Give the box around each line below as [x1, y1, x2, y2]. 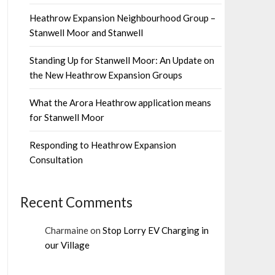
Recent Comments [20, 194, 133, 211]
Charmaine [44, 225, 88, 236]
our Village [44, 239, 90, 250]
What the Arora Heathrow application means [29, 97, 211, 108]
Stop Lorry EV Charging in [102, 225, 209, 236]
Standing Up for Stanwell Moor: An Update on [29, 55, 214, 66]
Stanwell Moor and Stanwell [29, 27, 143, 38]
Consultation [29, 154, 83, 165]
